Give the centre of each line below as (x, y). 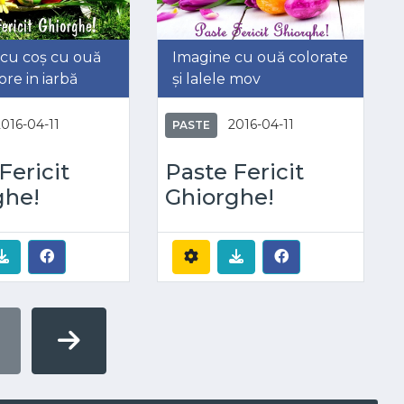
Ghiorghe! (219, 197)
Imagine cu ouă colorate (260, 57)
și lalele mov (216, 78)
